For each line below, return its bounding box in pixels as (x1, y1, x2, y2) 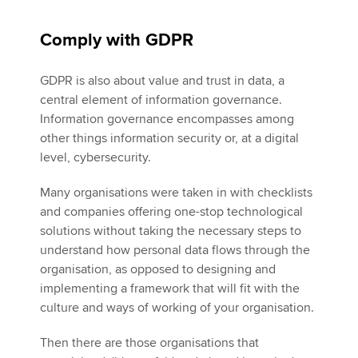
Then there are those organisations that (40, 335, 259, 351)
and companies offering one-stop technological (40, 204, 303, 220)
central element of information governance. (40, 92, 282, 108)
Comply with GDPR (40, 30, 193, 51)
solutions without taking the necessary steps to (40, 223, 301, 239)
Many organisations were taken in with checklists (40, 185, 312, 201)
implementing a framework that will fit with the (40, 280, 300, 296)
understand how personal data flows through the (40, 242, 310, 258)
